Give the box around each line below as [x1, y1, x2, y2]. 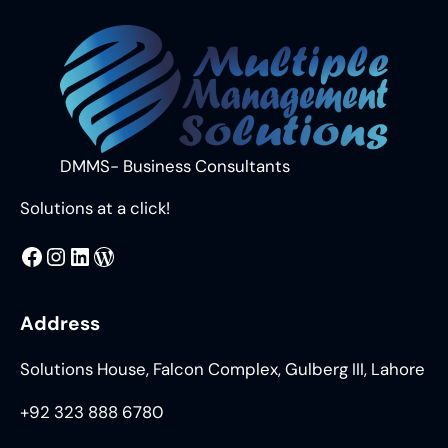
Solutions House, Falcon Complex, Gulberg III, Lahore [20, 358, 425, 381]
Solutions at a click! [20, 197, 170, 220]
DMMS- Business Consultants [60, 154, 290, 177]
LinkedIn [67, 239, 81, 271]
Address [20, 311, 100, 337]
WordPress [91, 239, 103, 271]
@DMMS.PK [43, 239, 57, 271]
